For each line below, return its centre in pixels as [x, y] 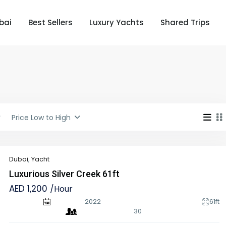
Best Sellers [51, 22]
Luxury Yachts [117, 22]
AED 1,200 [30, 189]
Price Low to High [41, 118]
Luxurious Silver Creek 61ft [64, 174]
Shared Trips [185, 22]
